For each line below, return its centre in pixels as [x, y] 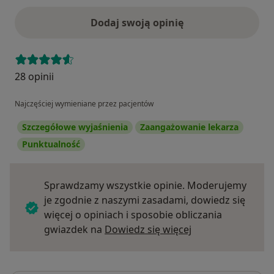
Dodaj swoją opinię [137, 22]
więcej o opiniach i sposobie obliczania [133, 214]
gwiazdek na [74, 229]
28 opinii [34, 76]
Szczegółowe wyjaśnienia [75, 127]
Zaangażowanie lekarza [189, 127]
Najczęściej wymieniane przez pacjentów [84, 103]
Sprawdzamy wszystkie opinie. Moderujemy [145, 185]
